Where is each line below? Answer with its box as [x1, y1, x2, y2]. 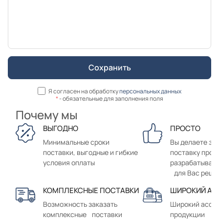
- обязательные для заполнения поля [58, 94, 163, 103]
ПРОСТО [170, 123, 200, 134]
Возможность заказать [43, 199, 117, 209]
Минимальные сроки [43, 137, 109, 147]
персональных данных [119, 87, 181, 95]
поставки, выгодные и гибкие [43, 148, 138, 157]
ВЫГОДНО [43, 123, 78, 134]
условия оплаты [43, 158, 95, 168]
